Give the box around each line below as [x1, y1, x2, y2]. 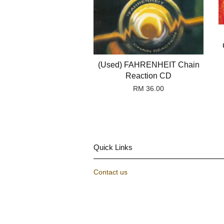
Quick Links [93, 143, 132, 152]
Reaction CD [125, 71, 171, 80]
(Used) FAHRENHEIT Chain [97, 60, 199, 69]
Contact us [93, 168, 127, 176]
